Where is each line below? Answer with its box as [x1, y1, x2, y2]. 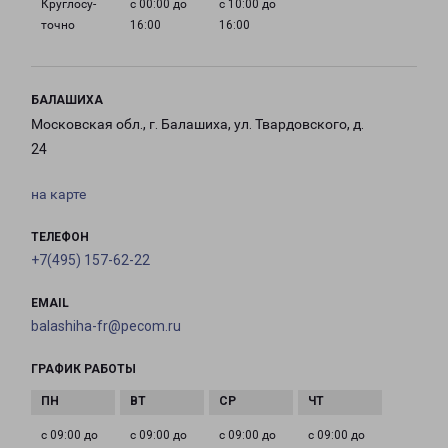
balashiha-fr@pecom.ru [31, 318, 181, 335]
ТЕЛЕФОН [31, 230, 89, 245]
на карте [31, 186, 86, 203]
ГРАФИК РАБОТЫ [31, 362, 136, 377]
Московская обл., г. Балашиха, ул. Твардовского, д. [31, 116, 364, 133]
